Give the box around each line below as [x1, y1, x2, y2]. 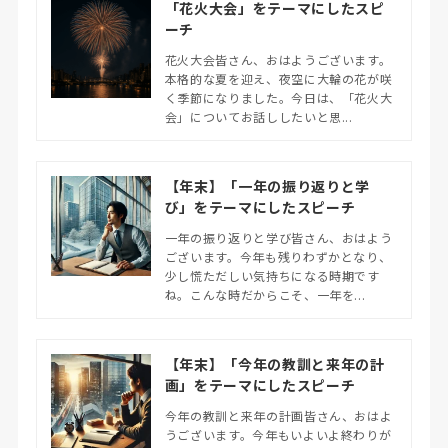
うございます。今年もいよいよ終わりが [164, 425, 392, 443]
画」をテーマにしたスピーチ [164, 374, 356, 395]
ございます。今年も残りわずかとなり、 [164, 247, 392, 265]
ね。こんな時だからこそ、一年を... [164, 285, 366, 303]
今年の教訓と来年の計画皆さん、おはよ [164, 406, 393, 424]
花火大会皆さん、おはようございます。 [164, 50, 392, 68]
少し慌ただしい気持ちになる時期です [164, 266, 380, 284]
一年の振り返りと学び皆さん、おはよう [164, 228, 393, 246]
